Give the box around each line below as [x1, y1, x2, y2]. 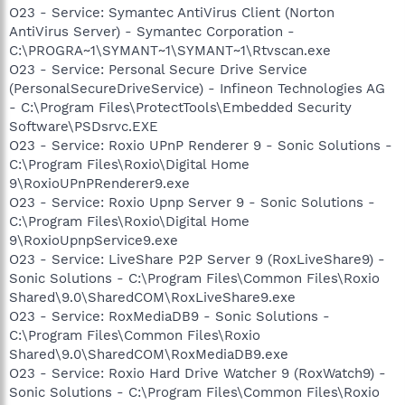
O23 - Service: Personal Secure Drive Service [9, 61, 307, 78]
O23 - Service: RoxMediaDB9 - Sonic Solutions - [9, 307, 330, 325]
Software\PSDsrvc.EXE [9, 118, 158, 135]
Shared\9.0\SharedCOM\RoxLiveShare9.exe [9, 288, 296, 306]
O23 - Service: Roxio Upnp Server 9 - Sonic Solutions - [9, 193, 375, 211]
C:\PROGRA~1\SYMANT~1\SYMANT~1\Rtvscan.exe [9, 42, 331, 59]
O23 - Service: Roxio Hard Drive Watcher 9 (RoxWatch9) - [9, 364, 386, 381]
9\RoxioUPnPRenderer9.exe [9, 174, 190, 192]
